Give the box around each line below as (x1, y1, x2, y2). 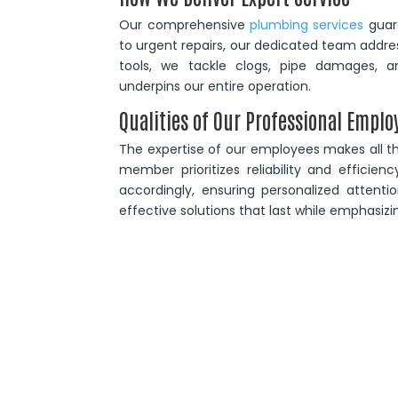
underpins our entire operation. (119, 77, 312, 96)
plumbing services (250, 16, 364, 35)
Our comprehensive (119, 16, 251, 35)
